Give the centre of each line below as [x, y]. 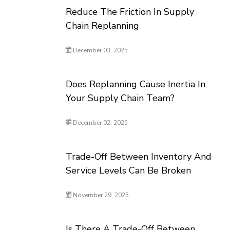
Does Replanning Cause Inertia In [136, 84]
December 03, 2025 [100, 50]
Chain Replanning [103, 26]
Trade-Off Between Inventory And [139, 157]
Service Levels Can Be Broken [129, 170]
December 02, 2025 [100, 123]
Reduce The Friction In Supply [130, 12]
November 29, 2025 [100, 195]
